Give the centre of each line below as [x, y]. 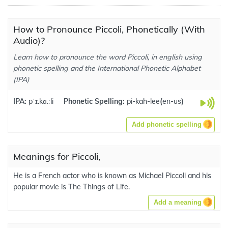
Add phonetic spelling [167, 124]
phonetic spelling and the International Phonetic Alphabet [107, 68]
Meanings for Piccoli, [57, 156]
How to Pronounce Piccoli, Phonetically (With [109, 29]
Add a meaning [178, 202]
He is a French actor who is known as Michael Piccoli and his [112, 176]
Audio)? [29, 40]
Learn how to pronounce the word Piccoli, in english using [108, 57]
